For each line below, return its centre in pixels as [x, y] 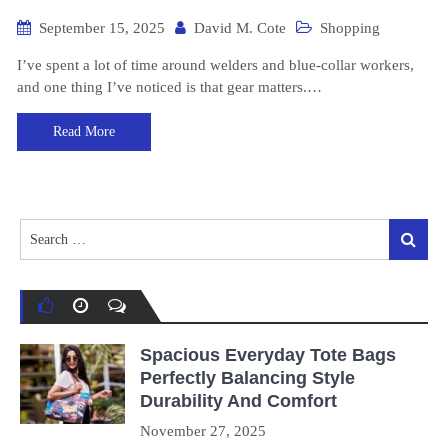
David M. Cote [240, 28]
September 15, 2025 [102, 28]
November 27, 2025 [203, 430]
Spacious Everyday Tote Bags [268, 354]
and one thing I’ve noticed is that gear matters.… [169, 87]
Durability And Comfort [238, 400]
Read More [84, 132]
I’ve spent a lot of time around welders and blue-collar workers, [215, 65]
